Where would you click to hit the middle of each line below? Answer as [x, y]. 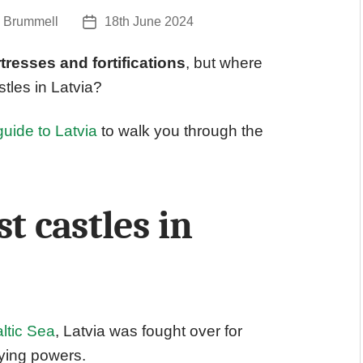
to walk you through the [180, 130]
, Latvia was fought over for [149, 331]
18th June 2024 [149, 21]
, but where [224, 62]
